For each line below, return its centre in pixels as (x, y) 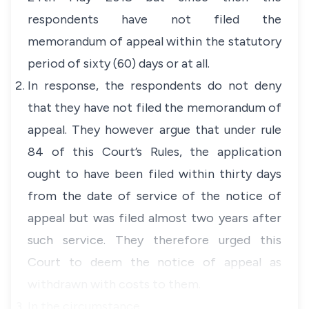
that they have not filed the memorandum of (154, 108)
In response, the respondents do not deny (154, 86)
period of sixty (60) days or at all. (119, 63)
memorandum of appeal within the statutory (154, 41)
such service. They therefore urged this (154, 240)
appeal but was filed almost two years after (154, 218)
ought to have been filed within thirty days (154, 174)
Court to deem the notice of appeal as (154, 262)
